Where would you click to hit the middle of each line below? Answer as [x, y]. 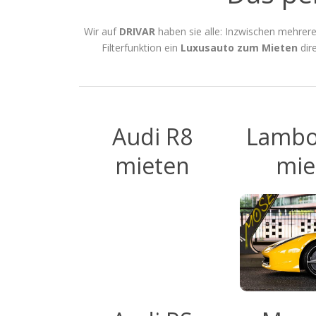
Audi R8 [152, 136]
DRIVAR [137, 31]
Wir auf [102, 31]
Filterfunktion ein [141, 47]
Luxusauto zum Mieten [239, 47]
